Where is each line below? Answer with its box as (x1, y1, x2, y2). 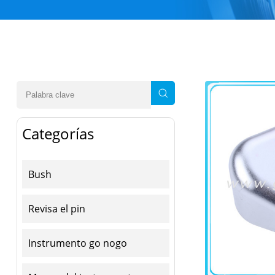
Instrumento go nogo (28, 236, 127, 250)
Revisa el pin (28, 201, 85, 215)
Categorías (21, 123, 94, 144)
